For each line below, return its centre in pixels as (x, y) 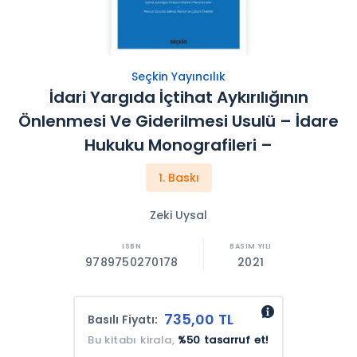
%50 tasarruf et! (224, 340)
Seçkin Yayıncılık (178, 76)
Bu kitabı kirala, (133, 340)
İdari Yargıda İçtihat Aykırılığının (178, 97)
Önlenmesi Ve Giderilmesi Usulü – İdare (178, 121)
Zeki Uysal (178, 215)
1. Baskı (178, 178)
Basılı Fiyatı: (123, 320)
